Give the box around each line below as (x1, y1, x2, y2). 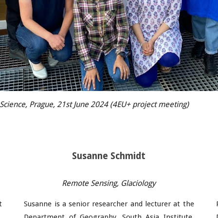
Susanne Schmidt (72, 151, 146, 161)
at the (171, 200, 194, 208)
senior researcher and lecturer (66, 200, 171, 208)
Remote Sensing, (62, 179, 121, 188)
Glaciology (121, 179, 156, 188)
